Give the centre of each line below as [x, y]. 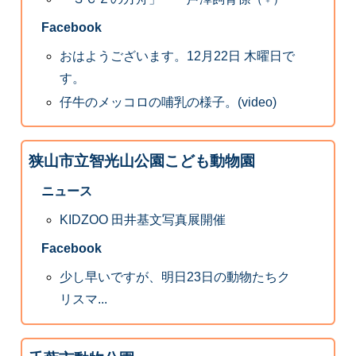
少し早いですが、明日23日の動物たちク [175, 277]
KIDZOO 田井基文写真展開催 [143, 220]
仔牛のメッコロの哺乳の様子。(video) [168, 102]
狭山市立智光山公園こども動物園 [141, 161]
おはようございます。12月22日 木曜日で [178, 56]
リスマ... [84, 300]
